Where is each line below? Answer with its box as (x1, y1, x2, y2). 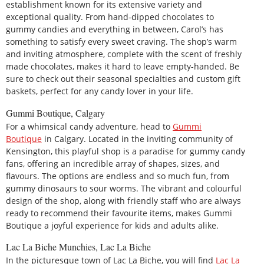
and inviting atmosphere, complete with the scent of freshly (6, 48, 242, 60)
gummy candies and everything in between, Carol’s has (6, 24, 223, 35)
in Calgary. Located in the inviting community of (42, 133, 233, 144)
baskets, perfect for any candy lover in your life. (6, 85, 193, 97)
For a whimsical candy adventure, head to (6, 120, 173, 132)
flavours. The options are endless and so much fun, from (6, 170, 229, 181)
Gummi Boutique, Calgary (6, 106, 105, 119)
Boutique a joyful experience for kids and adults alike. (6, 219, 219, 231)
